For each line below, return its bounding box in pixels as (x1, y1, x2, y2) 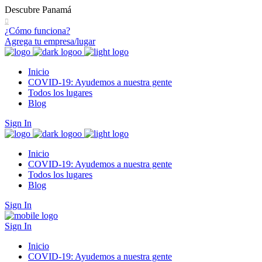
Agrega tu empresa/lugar (5, 36, 95, 46)
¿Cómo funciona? (5, 26, 70, 36)
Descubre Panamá (5, 5, 71, 15)
